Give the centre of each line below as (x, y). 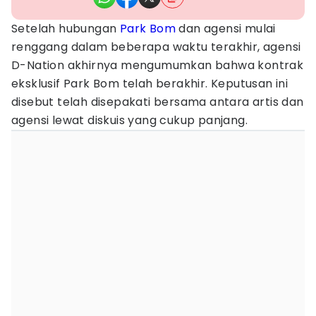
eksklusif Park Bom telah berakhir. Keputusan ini (150, 84)
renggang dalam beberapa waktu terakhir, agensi (156, 47)
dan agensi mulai (226, 29)
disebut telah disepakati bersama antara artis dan (158, 102)
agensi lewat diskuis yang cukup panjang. (129, 120)
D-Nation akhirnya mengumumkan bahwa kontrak (158, 65)
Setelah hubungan (66, 29)
